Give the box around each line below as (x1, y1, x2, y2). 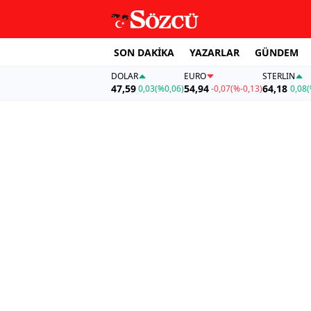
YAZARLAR (190, 45, 239, 59)
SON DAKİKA (114, 45, 174, 59)
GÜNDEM (255, 45, 299, 59)
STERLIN (262, 70, 296, 83)
